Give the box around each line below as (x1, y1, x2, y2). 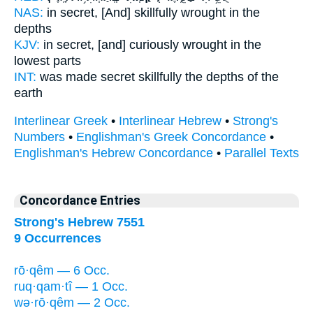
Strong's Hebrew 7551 (14, 214, 145, 229)
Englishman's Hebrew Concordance (14, 146, 213, 161)
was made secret (36, 69, 138, 84)
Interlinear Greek (14, 114, 108, 129)
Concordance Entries (20, 193, 140, 208)
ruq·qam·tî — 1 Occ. (14, 279, 128, 293)
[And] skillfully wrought (101, 5, 226, 20)
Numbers (14, 130, 65, 145)
